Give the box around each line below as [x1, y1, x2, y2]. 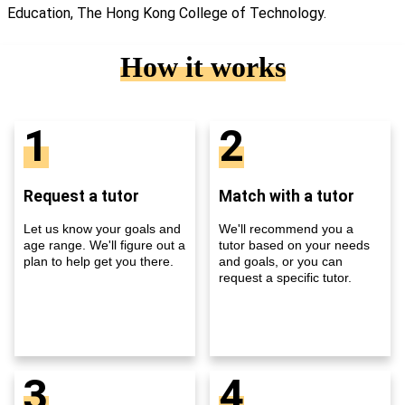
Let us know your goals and [24, 221, 181, 236]
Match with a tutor [219, 186, 354, 205]
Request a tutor [24, 186, 139, 205]
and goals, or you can [219, 253, 343, 268]
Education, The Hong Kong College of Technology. [7, 5, 326, 23]
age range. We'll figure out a [24, 237, 185, 252]
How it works [119, 50, 286, 83]
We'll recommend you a [219, 221, 353, 236]
